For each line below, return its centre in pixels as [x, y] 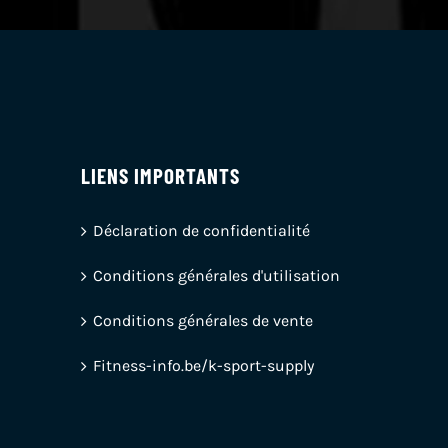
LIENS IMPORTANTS [160, 175]
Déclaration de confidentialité [201, 230]
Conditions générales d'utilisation [216, 275]
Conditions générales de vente [202, 320]
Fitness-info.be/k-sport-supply [203, 365]
